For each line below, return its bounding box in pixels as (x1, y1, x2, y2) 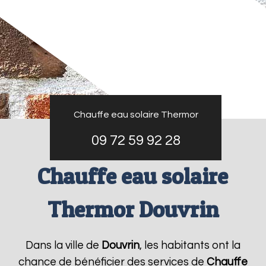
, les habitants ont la (139, 240, 240, 251)
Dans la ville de (25, 240, 102, 251)
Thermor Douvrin (47, 196, 218, 223)
